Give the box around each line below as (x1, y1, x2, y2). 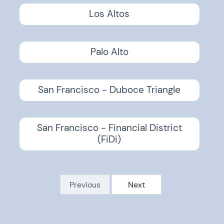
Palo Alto (90, 46, 128, 58)
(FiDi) (97, 133, 121, 145)
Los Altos (89, 8, 130, 20)
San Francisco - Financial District (36, 122, 182, 134)
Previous (69, 179, 100, 190)
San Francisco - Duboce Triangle (38, 84, 181, 96)
